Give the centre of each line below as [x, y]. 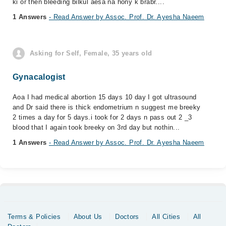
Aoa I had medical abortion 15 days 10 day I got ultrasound [105, 97]
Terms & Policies [34, 217]
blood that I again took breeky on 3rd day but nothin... [96, 127]
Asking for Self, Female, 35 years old [91, 53]
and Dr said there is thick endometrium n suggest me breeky [107, 107]
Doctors [127, 217]
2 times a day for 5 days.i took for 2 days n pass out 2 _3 [102, 117]
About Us [88, 217]
